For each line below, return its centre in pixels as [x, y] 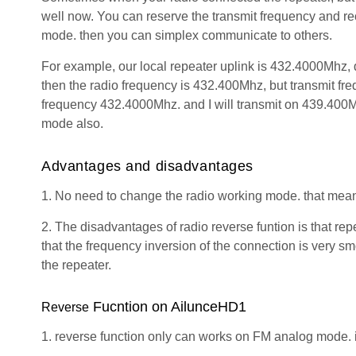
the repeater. [78, 265]
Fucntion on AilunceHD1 [168, 307]
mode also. [72, 124]
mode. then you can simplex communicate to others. [188, 36]
